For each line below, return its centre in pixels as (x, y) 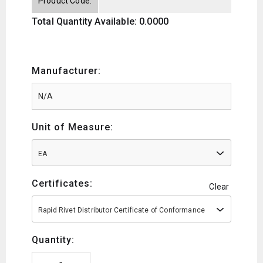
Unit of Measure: (73, 127)
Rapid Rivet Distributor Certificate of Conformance (122, 210)
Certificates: (62, 183)
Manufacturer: (66, 70)
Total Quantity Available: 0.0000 (100, 21)
